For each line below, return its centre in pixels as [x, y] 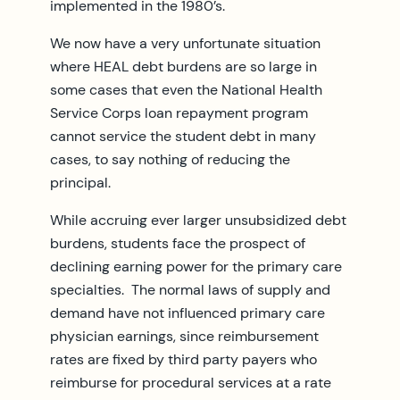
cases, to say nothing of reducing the [170, 159]
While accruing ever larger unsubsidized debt [198, 220]
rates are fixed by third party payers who [183, 359]
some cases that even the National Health [186, 89]
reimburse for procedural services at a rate [191, 382]
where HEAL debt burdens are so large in [183, 66]
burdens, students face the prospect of [178, 243]
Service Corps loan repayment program [179, 112]
